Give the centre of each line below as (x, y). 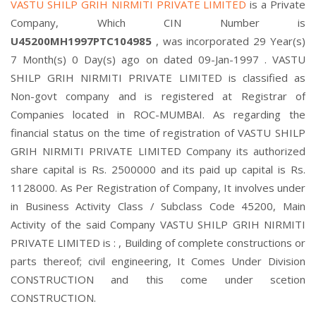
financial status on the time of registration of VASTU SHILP (158, 133)
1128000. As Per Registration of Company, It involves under (158, 188)
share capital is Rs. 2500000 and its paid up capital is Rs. (158, 169)
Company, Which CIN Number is (158, 23)
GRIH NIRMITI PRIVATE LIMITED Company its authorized (158, 151)
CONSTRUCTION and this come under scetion (158, 279)
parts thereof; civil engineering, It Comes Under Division (158, 261)
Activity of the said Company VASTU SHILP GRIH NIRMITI (158, 224)
